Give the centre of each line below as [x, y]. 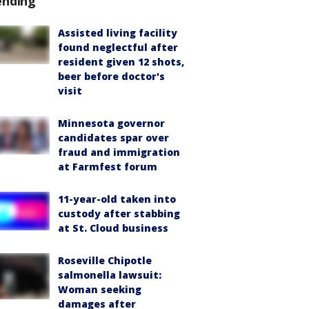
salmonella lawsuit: [110, 275]
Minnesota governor [111, 123]
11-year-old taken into [117, 199]
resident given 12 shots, [121, 62]
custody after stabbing [119, 213]
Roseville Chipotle [105, 260]
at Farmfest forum [108, 167]
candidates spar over [113, 138]
